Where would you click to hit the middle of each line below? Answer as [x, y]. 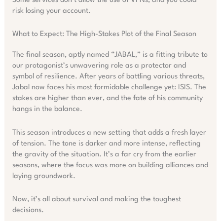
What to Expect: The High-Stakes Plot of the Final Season [104, 35]
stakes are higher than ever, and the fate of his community [107, 99]
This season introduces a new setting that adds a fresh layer [109, 133]
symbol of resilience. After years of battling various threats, [108, 77]
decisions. [28, 211]
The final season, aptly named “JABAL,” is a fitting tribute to [110, 55]
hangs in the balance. [47, 110]
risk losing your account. [51, 11]
